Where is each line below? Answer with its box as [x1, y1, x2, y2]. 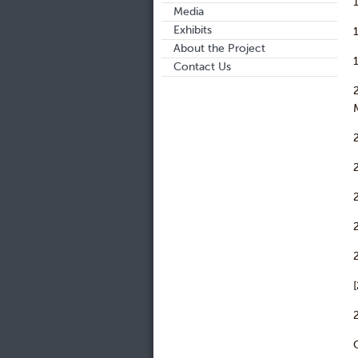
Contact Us [173, 60, 231, 74]
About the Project [173, 42, 265, 55]
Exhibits [173, 23, 212, 37]
